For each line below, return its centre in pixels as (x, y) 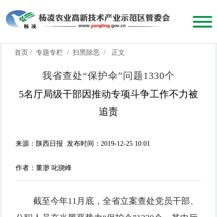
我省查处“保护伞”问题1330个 (108, 76)
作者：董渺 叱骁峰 (44, 168)
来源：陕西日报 (39, 144)
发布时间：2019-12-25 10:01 (108, 144)
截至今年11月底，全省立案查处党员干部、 (116, 201)
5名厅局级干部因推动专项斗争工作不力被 (108, 94)
